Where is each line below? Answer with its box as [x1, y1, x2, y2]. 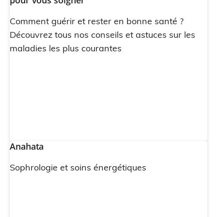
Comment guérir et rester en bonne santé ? [10, 15, 184, 27]
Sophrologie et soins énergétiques [10, 162, 146, 173]
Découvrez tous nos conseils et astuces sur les [10, 29, 195, 40]
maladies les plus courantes [10, 43, 122, 54]
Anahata [10, 140, 44, 152]
